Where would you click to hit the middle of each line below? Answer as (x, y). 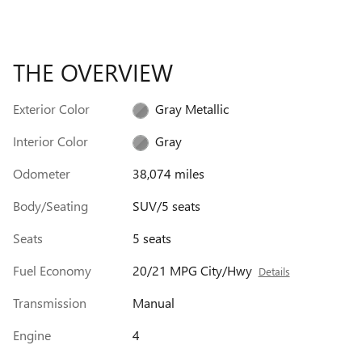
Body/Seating (51, 206)
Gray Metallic (192, 109)
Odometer (42, 174)
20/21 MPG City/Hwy (192, 271)
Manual (153, 303)
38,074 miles (168, 174)
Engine (32, 335)
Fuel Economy (52, 271)
